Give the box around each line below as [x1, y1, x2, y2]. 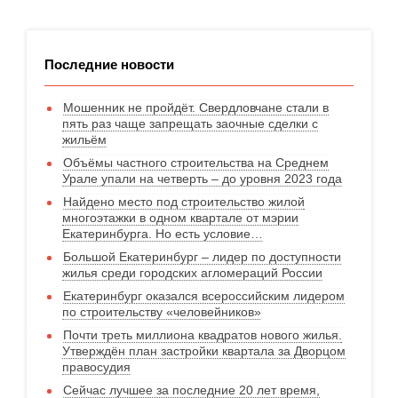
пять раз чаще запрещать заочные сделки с [62, 115, 318, 131]
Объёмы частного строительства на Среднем [63, 155, 329, 170]
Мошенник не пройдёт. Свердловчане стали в [63, 99, 329, 115]
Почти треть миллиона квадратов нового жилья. [63, 327, 342, 342]
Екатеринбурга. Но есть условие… [62, 226, 263, 241]
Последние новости [44, 56, 174, 72]
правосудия [62, 359, 131, 374]
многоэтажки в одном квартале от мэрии [62, 210, 298, 225]
